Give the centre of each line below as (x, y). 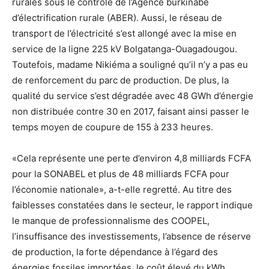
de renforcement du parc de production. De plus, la (120, 80)
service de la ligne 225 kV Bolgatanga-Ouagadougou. (125, 49)
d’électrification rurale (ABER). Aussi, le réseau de (117, 18)
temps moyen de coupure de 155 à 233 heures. (113, 127)
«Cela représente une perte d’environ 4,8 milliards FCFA (131, 159)
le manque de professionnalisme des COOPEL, (111, 221)
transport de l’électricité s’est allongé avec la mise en (124, 34)
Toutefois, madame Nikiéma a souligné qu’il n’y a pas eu (130, 65)
